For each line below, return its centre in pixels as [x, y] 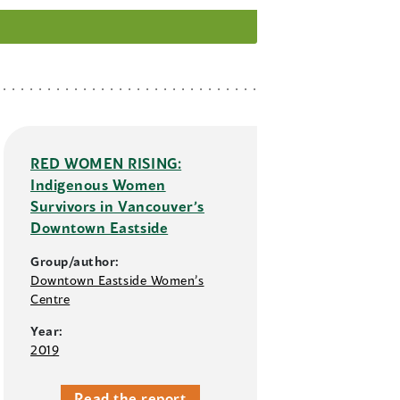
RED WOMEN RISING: [106, 163]
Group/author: [75, 262]
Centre [50, 299]
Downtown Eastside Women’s [117, 280]
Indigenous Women [98, 185]
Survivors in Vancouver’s [117, 206]
